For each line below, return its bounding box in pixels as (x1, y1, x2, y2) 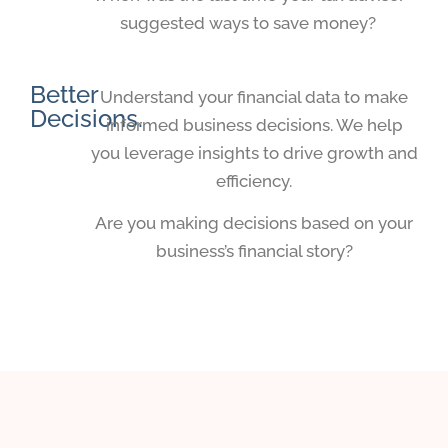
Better (30, 79, 99, 109)
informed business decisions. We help (105, 114, 403, 135)
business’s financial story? (155, 240, 353, 261)
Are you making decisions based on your (95, 212, 414, 233)
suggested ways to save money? (120, 13, 377, 34)
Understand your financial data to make (100, 86, 409, 107)
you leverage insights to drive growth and (90, 142, 418, 163)
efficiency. (216, 170, 293, 191)
